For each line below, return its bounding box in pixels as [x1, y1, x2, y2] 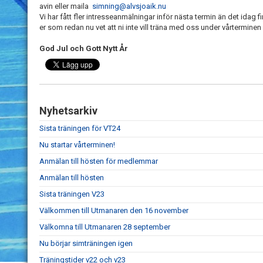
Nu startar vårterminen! [39, 140, 115, 150]
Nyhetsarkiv [39, 104, 97, 117]
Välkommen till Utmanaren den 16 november [39, 206, 188, 215]
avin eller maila [39, 2, 89, 11]
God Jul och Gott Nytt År [39, 44, 128, 53]
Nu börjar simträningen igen [39, 239, 133, 248]
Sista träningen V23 [39, 190, 104, 199]
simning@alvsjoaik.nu [92, 2, 166, 11]
